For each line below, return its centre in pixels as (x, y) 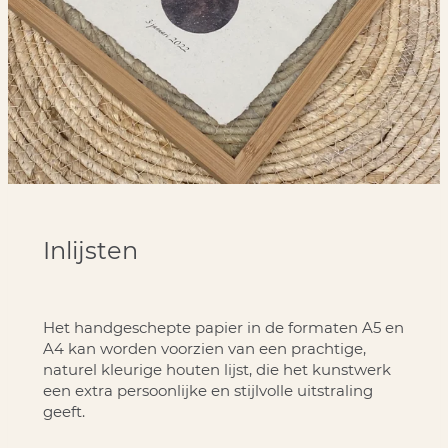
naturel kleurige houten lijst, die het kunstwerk (216, 369)
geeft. (63, 411)
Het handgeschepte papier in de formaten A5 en (223, 327)
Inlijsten (90, 250)
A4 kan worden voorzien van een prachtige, (204, 348)
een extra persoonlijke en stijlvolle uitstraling (207, 390)
